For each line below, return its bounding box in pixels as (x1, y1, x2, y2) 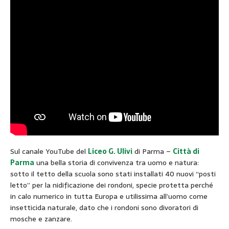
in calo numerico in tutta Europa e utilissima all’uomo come (10, 190, 208, 202)
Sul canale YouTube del (10, 145, 88, 157)
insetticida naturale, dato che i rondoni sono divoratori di (10, 201, 198, 213)
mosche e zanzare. (10, 213, 72, 224)
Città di (173, 145, 199, 157)
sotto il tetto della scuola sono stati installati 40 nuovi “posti (10, 168, 216, 179)
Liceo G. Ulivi (88, 145, 132, 157)
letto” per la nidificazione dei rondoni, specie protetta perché (10, 179, 213, 191)
